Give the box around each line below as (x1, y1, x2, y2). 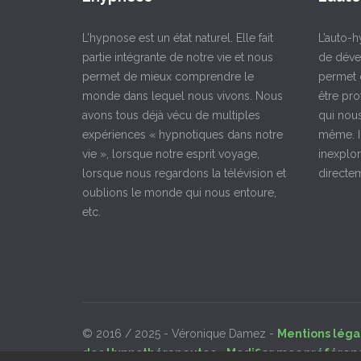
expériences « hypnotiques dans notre (82, 128, 283, 141)
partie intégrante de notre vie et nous (82, 51, 273, 64)
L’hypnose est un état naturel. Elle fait (82, 31, 273, 44)
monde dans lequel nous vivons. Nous (82, 89, 283, 102)
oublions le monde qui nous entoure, (82, 186, 276, 199)
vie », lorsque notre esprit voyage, (82, 147, 259, 160)
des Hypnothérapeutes (82, 346, 218, 359)
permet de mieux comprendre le (82, 70, 254, 83)
